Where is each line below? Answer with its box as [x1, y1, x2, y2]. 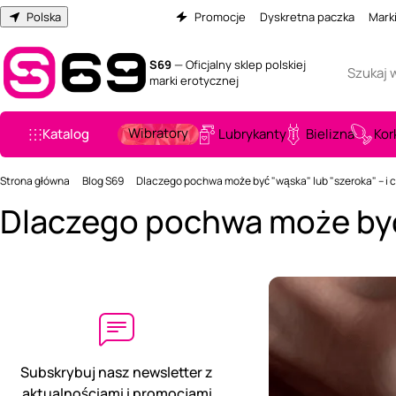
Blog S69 [82, 173, 124, 188]
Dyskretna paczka [259, 9, 354, 25]
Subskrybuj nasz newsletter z [20, 362, 213, 382]
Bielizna [306, 125, 354, 143]
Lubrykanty [218, 125, 286, 143]
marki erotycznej [148, 72, 239, 88]
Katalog [42, 125, 89, 143]
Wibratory [128, 124, 188, 142]
